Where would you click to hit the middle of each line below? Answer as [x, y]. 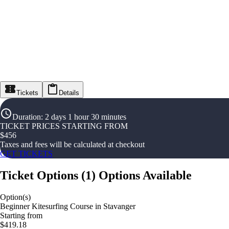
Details [69, 93]
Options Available [145, 176]
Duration [27, 117]
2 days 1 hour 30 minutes [86, 117]
